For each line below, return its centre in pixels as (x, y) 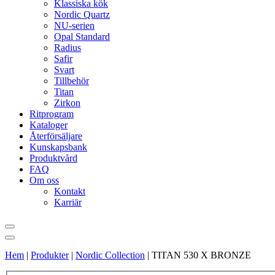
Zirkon (67, 103)
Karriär (68, 202)
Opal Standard (82, 37)
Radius (68, 48)
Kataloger (48, 125)
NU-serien (74, 25)
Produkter (50, 255)
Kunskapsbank (58, 147)
